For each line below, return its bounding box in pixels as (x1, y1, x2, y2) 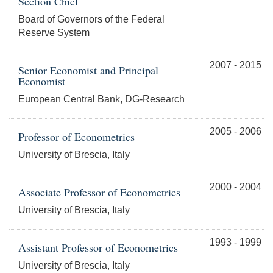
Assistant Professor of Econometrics (18, 240, 178, 255)
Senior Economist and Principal (18, 63, 158, 78)
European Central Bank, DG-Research (18, 94, 185, 105)
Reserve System (18, 27, 90, 38)
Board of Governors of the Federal (18, 14, 165, 25)
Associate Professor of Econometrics (18, 185, 180, 200)
